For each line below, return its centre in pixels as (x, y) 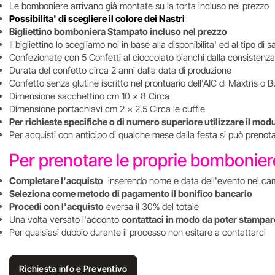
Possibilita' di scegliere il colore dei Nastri (97, 19)
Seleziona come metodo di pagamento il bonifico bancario (131, 194)
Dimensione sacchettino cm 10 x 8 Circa (89, 96)
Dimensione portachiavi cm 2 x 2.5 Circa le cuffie (107, 109)
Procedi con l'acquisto (56, 207)
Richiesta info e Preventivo (73, 269)
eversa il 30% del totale (151, 207)
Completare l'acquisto (56, 181)
